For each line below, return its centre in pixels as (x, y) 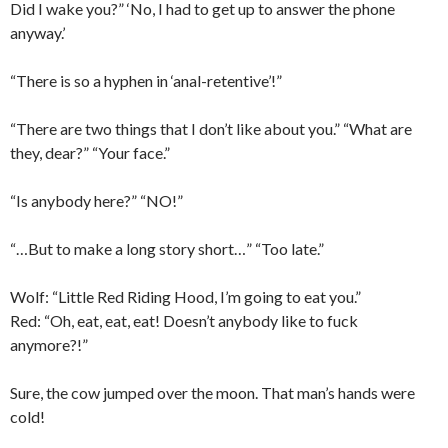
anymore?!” (49, 344)
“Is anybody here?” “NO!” (96, 200)
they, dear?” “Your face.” (90, 152)
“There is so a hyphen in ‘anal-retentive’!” (146, 80)
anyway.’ (37, 32)
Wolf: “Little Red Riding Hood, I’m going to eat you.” (185, 296)
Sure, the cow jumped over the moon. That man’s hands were (212, 392)
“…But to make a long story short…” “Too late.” (167, 248)
